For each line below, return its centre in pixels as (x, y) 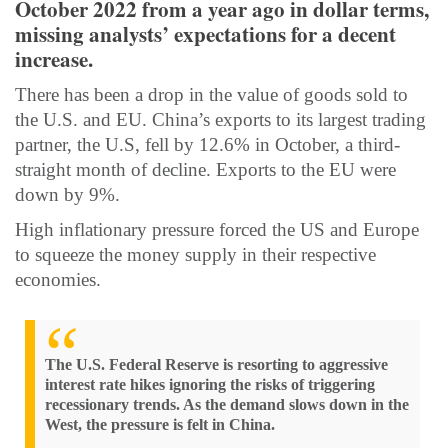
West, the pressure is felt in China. (160, 424)
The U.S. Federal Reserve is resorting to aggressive (216, 364)
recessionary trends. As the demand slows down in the (227, 404)
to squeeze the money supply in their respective (195, 254)
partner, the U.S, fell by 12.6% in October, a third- (207, 144)
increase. (54, 58)
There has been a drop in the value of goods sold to (211, 94)
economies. (58, 279)
